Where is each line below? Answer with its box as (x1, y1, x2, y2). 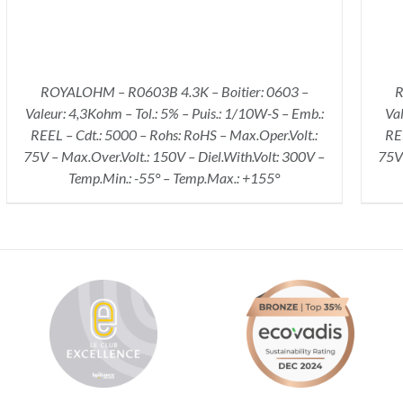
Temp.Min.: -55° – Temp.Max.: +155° (68, 168, 281, 186)
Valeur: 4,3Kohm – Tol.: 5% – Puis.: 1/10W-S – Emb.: (24, 103, 324, 121)
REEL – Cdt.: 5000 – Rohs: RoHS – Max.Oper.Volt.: (31, 125, 318, 143)
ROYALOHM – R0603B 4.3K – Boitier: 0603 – (40, 82, 309, 100)
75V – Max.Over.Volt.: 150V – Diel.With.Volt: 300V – (23, 147, 326, 165)
